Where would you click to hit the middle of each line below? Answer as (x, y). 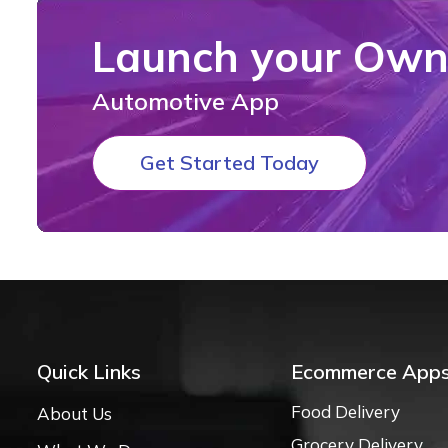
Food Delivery (345, 411)
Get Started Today (229, 162)
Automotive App (185, 100)
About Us (74, 413)
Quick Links (89, 371)
